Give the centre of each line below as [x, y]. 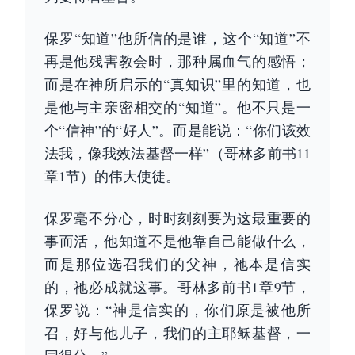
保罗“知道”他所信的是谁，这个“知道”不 [177, 38]
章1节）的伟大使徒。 [112, 176]
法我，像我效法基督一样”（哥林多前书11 [177, 153]
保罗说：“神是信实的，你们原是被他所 [177, 310]
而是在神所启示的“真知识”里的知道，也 [177, 84]
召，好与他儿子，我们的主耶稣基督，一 [177, 333]
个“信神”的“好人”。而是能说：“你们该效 [177, 130]
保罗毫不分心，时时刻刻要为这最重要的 [177, 218]
